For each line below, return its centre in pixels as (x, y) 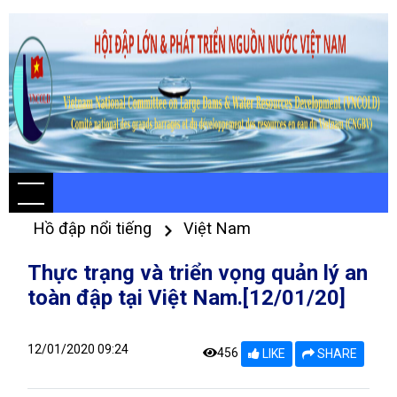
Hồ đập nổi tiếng (95, 228)
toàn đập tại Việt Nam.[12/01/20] (187, 298)
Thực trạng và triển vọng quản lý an (198, 273)
